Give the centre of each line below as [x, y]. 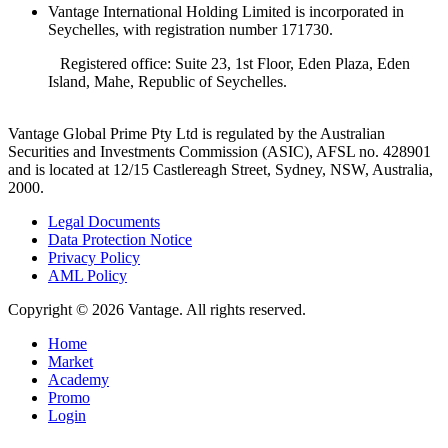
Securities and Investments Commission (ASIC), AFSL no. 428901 [219, 152]
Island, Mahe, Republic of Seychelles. [167, 82]
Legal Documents [104, 222]
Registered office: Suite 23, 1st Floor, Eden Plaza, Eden [235, 64]
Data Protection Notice [120, 240]
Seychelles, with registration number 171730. [190, 30]
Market [70, 362]
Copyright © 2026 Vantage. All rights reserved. [157, 310]
